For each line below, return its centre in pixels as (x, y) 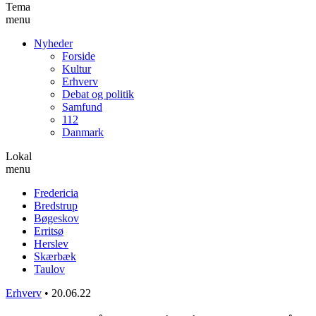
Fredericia (56, 193)
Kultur (77, 68)
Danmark (83, 132)
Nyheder (53, 43)
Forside (79, 56)
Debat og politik (98, 94)
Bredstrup (56, 205)
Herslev (51, 243)
